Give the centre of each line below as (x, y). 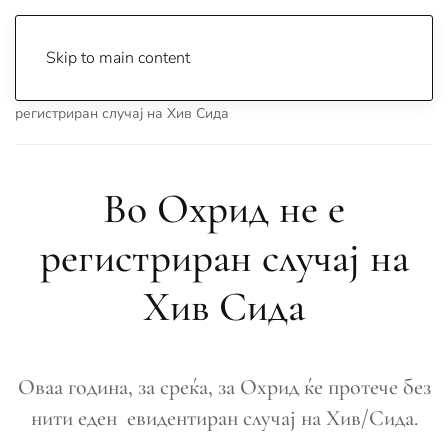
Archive (119, 92)
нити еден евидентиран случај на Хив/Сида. (224, 418)
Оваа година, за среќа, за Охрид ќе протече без (224, 387)
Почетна (43, 92)
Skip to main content (118, 58)
